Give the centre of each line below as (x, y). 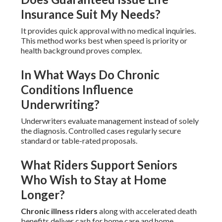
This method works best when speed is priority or (104, 41)
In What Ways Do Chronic (90, 75)
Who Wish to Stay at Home (93, 180)
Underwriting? (60, 105)
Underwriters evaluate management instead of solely (110, 121)
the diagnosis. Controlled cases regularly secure (101, 131)
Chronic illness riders (59, 211)
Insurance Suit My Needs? (90, 14)
